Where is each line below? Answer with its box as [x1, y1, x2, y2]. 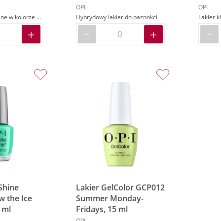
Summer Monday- [75, 192, 144, 204]
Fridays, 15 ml [75, 203, 128, 215]
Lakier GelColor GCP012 [75, 182, 165, 193]
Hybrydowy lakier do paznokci [75, 13, 157, 22]
